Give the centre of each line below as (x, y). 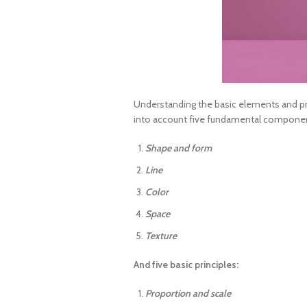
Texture (161, 236)
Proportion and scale (188, 294)
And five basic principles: (186, 265)
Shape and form (179, 148)
